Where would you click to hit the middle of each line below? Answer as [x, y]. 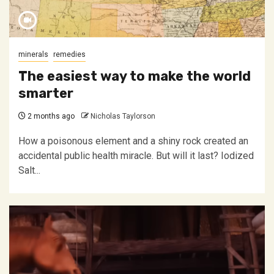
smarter [46, 93]
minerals [33, 54]
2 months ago [50, 116]
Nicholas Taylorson [123, 116]
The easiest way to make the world [135, 76]
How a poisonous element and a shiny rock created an [133, 141]
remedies [69, 54]
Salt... [29, 170]
